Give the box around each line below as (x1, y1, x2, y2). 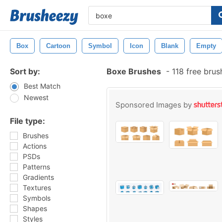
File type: (10, 116, 45, 126)
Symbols (23, 194, 51, 202)
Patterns (23, 163, 50, 171)
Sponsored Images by (115, 100, 194, 110)
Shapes (23, 204, 47, 213)
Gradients (23, 173, 54, 181)
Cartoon (46, 42, 70, 50)
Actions (23, 142, 47, 150)
